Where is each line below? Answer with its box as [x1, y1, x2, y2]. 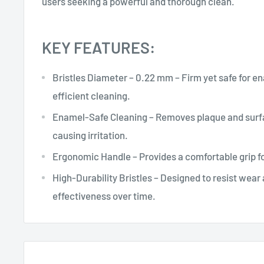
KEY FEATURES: [42, 37, 156, 57]
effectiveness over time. [52, 189, 156, 202]
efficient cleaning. [52, 89, 130, 101]
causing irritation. [52, 128, 128, 141]
